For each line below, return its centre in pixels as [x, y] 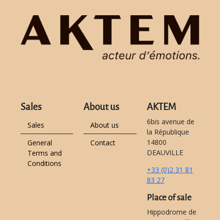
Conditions [44, 163]
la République [168, 132]
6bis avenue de [170, 121]
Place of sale [169, 197]
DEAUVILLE [165, 152]
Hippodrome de [171, 212]
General [40, 142]
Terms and [45, 153]
